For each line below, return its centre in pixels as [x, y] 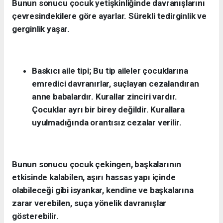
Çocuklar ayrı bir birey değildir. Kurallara [108, 110]
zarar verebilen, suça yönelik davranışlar [89, 203]
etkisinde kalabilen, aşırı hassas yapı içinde [94, 177]
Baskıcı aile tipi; [63, 71]
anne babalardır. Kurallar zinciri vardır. [105, 97]
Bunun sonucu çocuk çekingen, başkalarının [97, 165]
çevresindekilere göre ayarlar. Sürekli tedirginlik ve [109, 16]
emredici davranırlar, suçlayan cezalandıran [115, 84]
